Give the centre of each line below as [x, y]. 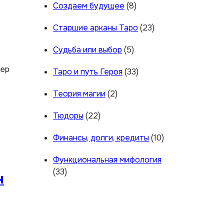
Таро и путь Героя [88, 72]
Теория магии [79, 94]
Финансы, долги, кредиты [101, 138]
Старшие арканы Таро [95, 28]
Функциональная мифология [107, 160]
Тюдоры [68, 116]
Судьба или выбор [87, 50]
